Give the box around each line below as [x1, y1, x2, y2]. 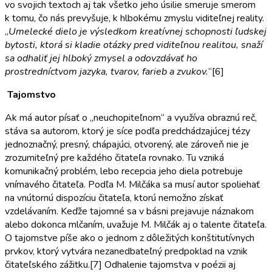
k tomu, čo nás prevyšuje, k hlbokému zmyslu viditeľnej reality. [5, 11, 264, 25]
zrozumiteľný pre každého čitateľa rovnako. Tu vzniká [5, 151, 224, 165]
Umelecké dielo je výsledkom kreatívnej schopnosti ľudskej [8, 24, 267, 38]
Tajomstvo [7, 87, 56, 101]
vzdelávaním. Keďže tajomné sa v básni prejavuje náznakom [5, 204, 254, 218]
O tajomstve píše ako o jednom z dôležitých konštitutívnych [5, 231, 254, 245]
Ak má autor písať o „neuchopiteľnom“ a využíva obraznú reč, [5, 110, 257, 124]
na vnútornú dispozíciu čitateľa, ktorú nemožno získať [5, 191, 223, 205]
